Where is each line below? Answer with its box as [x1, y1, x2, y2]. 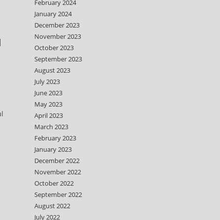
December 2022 [34, 156, 80, 165]
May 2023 [34, 100, 62, 109]
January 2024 [34, 9, 72, 18]
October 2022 [34, 179, 74, 188]
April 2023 [34, 111, 63, 120]
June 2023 [34, 88, 62, 97]
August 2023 [34, 66, 70, 75]
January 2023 [34, 145, 72, 154]
